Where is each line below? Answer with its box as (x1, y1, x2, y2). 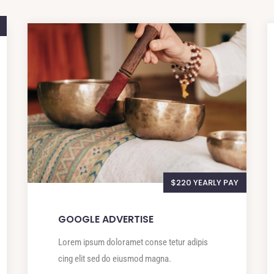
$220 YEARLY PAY (171, 176, 239, 188)
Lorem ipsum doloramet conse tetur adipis (58, 236, 209, 248)
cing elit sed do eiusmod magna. (58, 253, 172, 264)
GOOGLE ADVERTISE (58, 212, 154, 226)
